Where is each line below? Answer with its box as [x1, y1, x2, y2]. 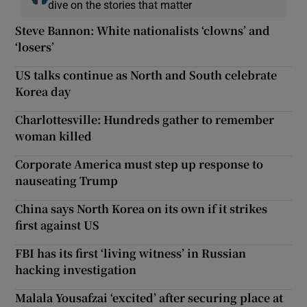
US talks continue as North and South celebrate [15, 66, 278, 83]
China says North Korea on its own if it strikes [15, 200, 268, 217]
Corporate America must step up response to [15, 156, 264, 172]
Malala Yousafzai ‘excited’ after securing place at [15, 289, 284, 306]
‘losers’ [15, 38, 55, 55]
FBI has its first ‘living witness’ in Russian [15, 245, 247, 261]
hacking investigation [15, 261, 137, 278]
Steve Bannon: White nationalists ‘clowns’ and [15, 22, 271, 38]
